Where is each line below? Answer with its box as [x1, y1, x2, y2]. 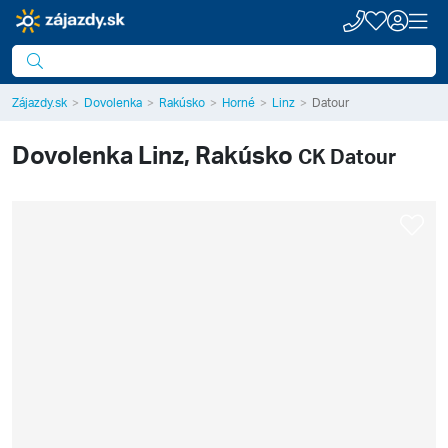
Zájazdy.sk [12, 95, 67, 110]
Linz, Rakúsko [138, 139, 293, 170]
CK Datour [298, 143, 396, 169]
